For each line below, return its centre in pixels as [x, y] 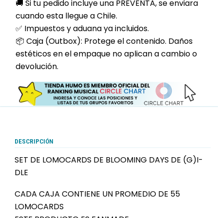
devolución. [37, 67]
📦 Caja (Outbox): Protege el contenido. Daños [104, 41]
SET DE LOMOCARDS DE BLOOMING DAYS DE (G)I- [109, 160]
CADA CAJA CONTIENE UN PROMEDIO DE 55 [97, 194]
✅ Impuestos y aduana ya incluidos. [82, 29]
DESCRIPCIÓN [34, 141]
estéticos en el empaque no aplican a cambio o [106, 54]
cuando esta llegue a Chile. [66, 16]
